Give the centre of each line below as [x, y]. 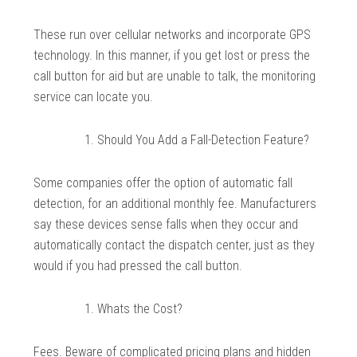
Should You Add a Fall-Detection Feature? [204, 140]
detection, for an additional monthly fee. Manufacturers [175, 204]
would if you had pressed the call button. [138, 266]
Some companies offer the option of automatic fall [163, 183]
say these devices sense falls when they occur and [166, 225]
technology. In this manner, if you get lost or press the [172, 56]
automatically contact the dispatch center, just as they [175, 245]
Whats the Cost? [140, 309]
